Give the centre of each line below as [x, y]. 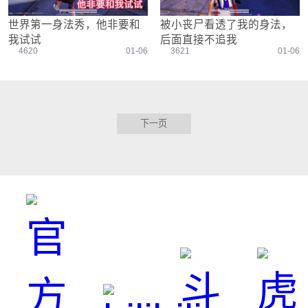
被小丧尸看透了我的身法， [226, 25]
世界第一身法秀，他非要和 [74, 25]
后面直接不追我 [198, 40]
